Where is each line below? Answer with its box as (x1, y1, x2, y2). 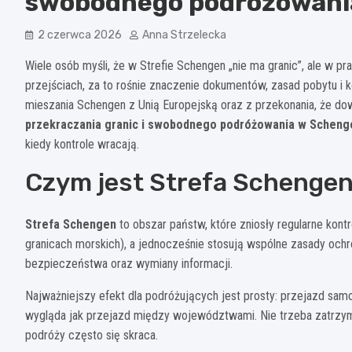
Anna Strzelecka (142, 27, 226, 42)
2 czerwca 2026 (38, 27, 122, 42)
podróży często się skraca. (25, 327, 158, 343)
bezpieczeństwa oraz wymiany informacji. (25, 255, 233, 271)
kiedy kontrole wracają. (25, 136, 139, 152)
